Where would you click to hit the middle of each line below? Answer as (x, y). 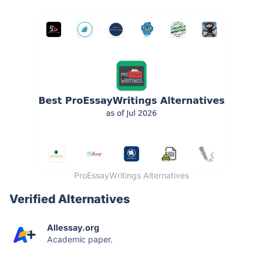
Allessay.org (73, 228)
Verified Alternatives (70, 199)
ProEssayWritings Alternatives (131, 176)
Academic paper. (80, 240)
